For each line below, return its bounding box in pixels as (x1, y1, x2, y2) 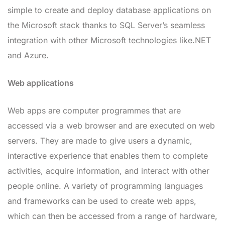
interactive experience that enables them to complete (8, 150, 208, 161)
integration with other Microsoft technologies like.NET (8, 35, 211, 45)
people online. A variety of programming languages (8, 180, 203, 191)
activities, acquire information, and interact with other (8, 165, 209, 176)
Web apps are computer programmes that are (8, 105, 181, 116)
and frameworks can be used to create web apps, (8, 195, 196, 206)
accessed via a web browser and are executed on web (8, 120, 215, 131)
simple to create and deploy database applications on (8, 5, 211, 15)
